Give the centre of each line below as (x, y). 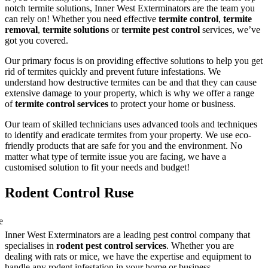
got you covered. (36, 40)
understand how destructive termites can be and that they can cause (131, 82)
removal (21, 29)
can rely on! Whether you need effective (82, 19)
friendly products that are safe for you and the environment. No (124, 145)
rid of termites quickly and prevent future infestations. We (113, 71)
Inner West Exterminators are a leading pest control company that (127, 234)
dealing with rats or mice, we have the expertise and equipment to (128, 256)
